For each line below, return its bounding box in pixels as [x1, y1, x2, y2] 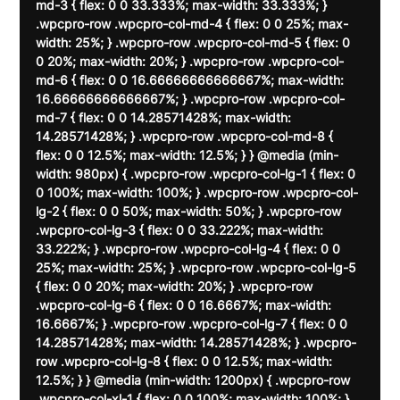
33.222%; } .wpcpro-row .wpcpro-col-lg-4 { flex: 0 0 [36, 241, 345, 257]
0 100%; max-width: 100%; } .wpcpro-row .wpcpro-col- [36, 185, 359, 201]
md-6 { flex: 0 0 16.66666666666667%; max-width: [36, 72, 348, 88]
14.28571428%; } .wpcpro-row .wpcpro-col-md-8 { [36, 129, 337, 145]
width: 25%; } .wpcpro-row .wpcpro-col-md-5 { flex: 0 [36, 35, 354, 51]
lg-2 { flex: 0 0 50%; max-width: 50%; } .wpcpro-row [36, 204, 346, 220]
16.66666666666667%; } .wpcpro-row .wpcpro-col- [36, 91, 346, 107]
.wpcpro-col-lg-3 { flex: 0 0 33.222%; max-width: [36, 222, 328, 238]
